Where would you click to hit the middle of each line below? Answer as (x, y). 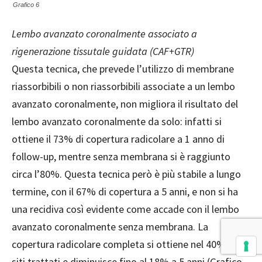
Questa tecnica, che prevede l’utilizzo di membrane (123, 69)
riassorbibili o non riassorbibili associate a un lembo (123, 87)
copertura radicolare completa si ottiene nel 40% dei (127, 244)
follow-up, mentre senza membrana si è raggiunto (121, 157)
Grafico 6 (26, 5)
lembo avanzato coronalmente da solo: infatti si (117, 122)
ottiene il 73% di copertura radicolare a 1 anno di (118, 139)
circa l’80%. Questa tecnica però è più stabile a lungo (126, 174)
